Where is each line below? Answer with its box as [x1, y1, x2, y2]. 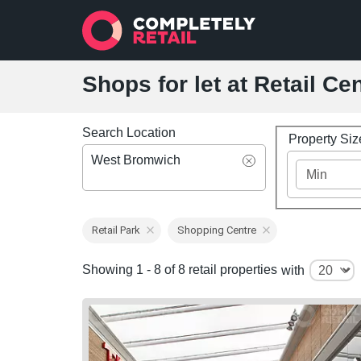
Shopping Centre [177, 224, 256, 237]
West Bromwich [91, 153, 180, 167]
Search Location [82, 126, 176, 139]
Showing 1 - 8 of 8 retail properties [82, 263, 277, 277]
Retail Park [92, 224, 140, 237]
